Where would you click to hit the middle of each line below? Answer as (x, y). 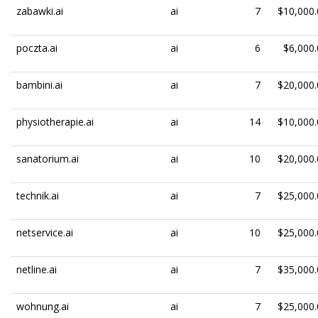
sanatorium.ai (48, 159)
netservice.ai (45, 232)
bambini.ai (39, 85)
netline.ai (37, 269)
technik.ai (38, 196)
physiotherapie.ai (55, 122)
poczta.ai (37, 48)
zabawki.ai (40, 11)
